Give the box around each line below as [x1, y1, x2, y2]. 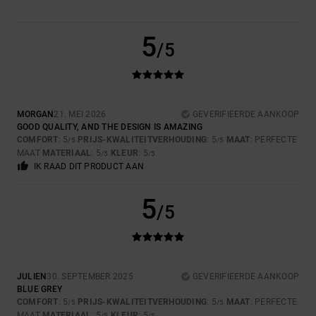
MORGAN [17, 109, 54, 120]
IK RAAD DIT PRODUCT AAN [33, 162, 145, 172]
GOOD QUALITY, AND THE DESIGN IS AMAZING [17, 122, 203, 133]
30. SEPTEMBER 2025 [47, 272, 133, 282]
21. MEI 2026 [54, 109, 107, 120]
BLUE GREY [17, 284, 63, 295]
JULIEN [17, 272, 47, 282]
